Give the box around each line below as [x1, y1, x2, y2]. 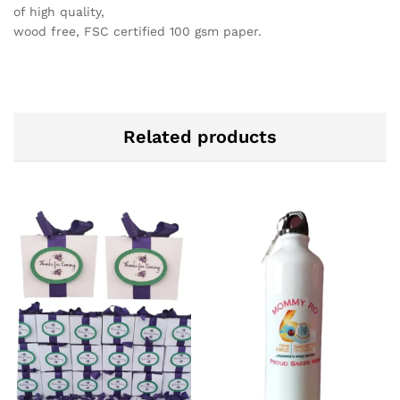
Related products [123, 126, 277, 148]
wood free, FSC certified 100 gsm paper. [13, 24, 262, 39]
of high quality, [13, 4, 104, 20]
